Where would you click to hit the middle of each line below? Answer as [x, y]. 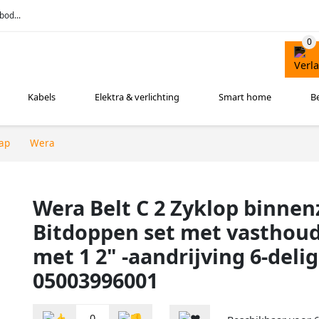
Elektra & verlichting [137, 97]
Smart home [245, 97]
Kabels [42, 97]
